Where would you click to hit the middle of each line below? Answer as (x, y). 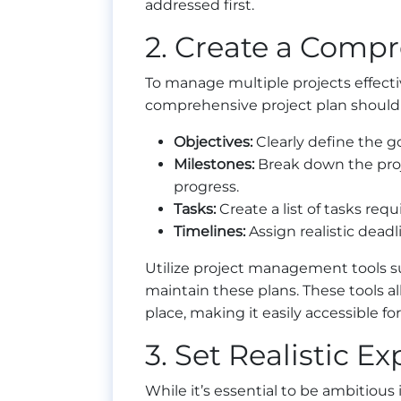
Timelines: (209, 232)
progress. (206, 187)
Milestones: (214, 165)
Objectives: (213, 142)
